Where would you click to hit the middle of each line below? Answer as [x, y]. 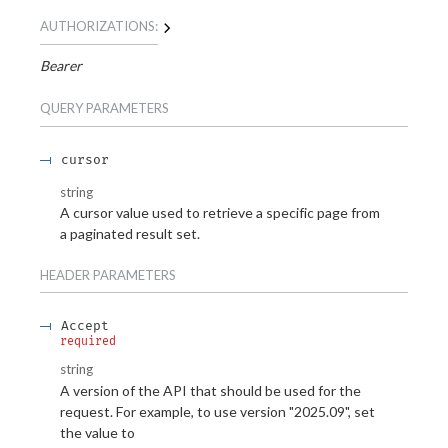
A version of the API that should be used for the [210, 390]
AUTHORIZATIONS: [99, 26]
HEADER [65, 274]
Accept [85, 326]
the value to [97, 432]
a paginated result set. [130, 234]
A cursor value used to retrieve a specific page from [220, 213]
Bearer [61, 66]
